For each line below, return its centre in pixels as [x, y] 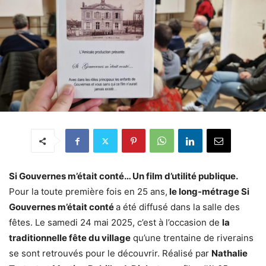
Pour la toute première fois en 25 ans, [88, 192]
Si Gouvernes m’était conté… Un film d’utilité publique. [123, 176]
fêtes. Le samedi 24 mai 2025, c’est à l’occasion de [115, 223]
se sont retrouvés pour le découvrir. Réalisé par [110, 254]
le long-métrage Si [208, 192]
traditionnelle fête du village [70, 238]
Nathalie [229, 254]
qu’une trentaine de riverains [192, 238]
